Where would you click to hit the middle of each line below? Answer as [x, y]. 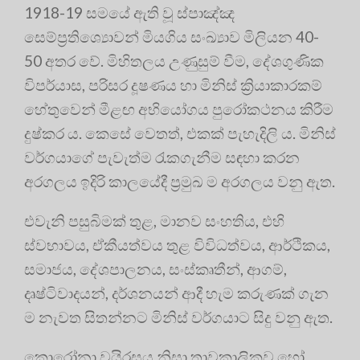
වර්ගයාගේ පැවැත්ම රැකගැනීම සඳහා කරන [162, 157]
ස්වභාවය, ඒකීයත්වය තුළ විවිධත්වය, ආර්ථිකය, [177, 244]
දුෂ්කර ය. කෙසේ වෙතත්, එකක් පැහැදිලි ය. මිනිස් [180, 133]
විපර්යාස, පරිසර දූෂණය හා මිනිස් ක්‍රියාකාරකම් [173, 84]
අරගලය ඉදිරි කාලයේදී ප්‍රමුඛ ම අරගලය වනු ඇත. [180, 181]
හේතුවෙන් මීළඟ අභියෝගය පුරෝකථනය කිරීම [179, 108]
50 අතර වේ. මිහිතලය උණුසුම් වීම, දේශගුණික [174, 60]
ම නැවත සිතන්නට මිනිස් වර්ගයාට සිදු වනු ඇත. [178, 317]
